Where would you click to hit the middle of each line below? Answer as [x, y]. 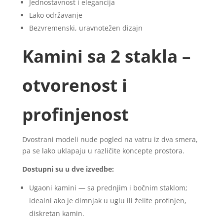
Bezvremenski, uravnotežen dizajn [86, 28]
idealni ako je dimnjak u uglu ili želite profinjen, [108, 200]
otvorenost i [74, 85]
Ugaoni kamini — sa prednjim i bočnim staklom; [108, 187]
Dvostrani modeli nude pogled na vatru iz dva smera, [110, 139]
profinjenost [75, 114]
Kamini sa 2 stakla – [106, 56]
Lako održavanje [55, 15]
